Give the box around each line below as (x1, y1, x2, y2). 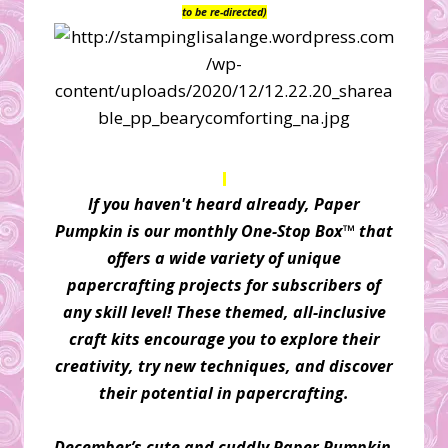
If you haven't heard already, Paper (88, 192, 360, 215)
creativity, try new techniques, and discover (55, 354, 393, 377)
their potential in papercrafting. (99, 381, 349, 404)
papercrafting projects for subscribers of (67, 273, 381, 296)
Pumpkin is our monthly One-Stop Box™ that (55, 219, 393, 242)
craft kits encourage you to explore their (68, 327, 380, 350)
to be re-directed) (181, 4, 267, 19)
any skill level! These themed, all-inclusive (62, 300, 386, 323)
